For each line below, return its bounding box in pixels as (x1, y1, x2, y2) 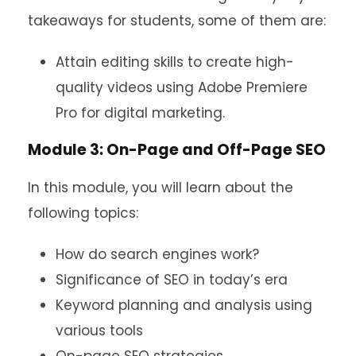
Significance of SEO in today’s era (56, 270, 288, 290)
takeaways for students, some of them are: (28, 11, 326, 31)
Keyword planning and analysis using (56, 296, 312, 315)
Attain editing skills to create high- (56, 52, 294, 72)
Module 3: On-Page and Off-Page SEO (28, 139, 326, 161)
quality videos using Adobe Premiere (56, 78, 308, 98)
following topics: (28, 203, 138, 223)
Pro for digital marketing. (56, 103, 225, 123)
